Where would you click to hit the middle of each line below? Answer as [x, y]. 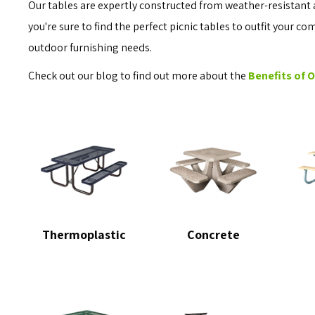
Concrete [214, 234]
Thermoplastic [84, 234]
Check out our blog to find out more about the [139, 76]
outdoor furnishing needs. [90, 47]
